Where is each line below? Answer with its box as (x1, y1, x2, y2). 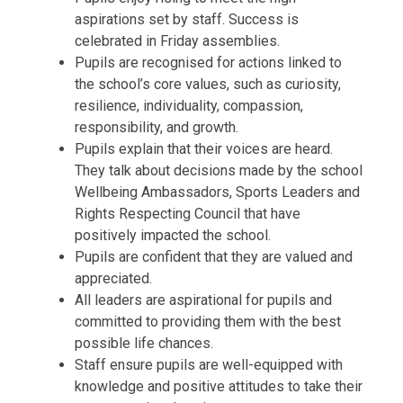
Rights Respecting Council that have (74, 205, 300, 223)
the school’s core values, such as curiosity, (74, 76, 341, 94)
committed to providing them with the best (74, 313, 341, 331)
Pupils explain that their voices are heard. (74, 140, 333, 158)
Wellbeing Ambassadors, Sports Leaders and (74, 184, 360, 201)
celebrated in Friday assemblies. (74, 32, 280, 50)
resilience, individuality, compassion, (74, 97, 303, 115)
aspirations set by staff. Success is (74, 11, 299, 29)
